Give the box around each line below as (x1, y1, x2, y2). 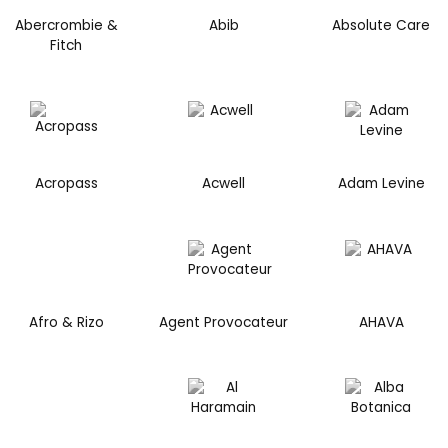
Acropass (34, 174, 98, 194)
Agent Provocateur (159, 312, 289, 332)
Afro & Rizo (28, 312, 104, 332)
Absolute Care (332, 15, 431, 35)
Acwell (202, 174, 246, 194)
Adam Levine (337, 174, 425, 194)
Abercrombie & (14, 15, 118, 35)
